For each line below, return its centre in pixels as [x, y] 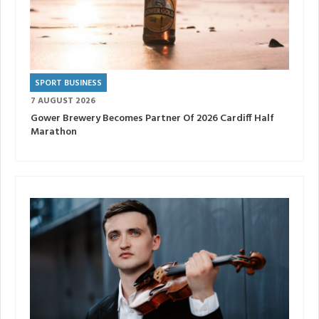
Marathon [54, 132]
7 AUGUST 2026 [63, 101]
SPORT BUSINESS [68, 83]
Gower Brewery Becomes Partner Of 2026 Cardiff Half [152, 118]
